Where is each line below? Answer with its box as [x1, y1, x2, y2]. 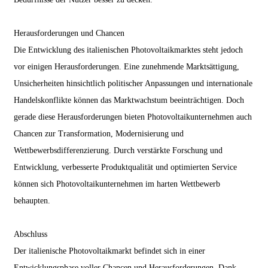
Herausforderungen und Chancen [13, 28, 124, 38]
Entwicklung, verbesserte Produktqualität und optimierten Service [13, 162, 237, 172]
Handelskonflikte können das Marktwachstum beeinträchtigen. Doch [13, 95, 244, 105]
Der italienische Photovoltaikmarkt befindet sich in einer [13, 246, 205, 255]
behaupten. [13, 196, 50, 205]
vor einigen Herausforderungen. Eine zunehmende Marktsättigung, [13, 62, 239, 71]
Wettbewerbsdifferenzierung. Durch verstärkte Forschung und [13, 145, 223, 155]
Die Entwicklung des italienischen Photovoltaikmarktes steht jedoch [13, 45, 243, 54]
